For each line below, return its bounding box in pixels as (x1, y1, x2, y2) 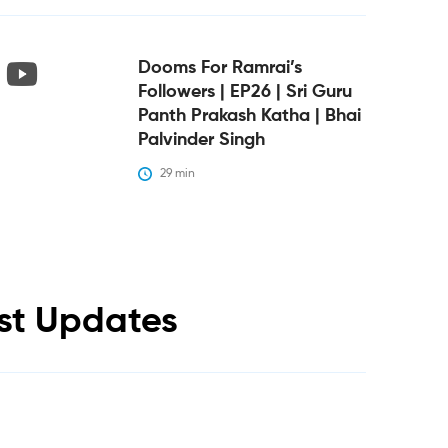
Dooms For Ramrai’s (137, 58, 302, 77)
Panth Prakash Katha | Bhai (137, 106, 361, 125)
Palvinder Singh (137, 130, 265, 149)
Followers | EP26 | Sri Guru (137, 82, 352, 101)
